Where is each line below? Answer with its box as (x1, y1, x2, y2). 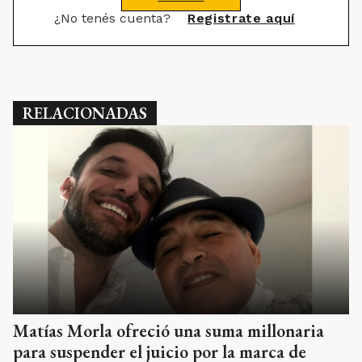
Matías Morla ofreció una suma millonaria (13, 318, 324, 343)
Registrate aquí (187, 10, 295, 26)
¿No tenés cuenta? (54, 10, 175, 26)
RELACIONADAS (23, 102, 147, 124)
